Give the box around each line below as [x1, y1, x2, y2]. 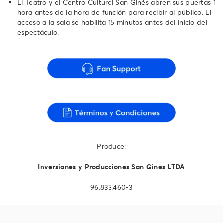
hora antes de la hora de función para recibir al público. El [17, 7, 211, 17]
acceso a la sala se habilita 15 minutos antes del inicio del [17, 17, 207, 27]
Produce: [97, 141, 126, 151]
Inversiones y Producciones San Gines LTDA [38, 162, 185, 172]
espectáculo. [17, 27, 59, 37]
